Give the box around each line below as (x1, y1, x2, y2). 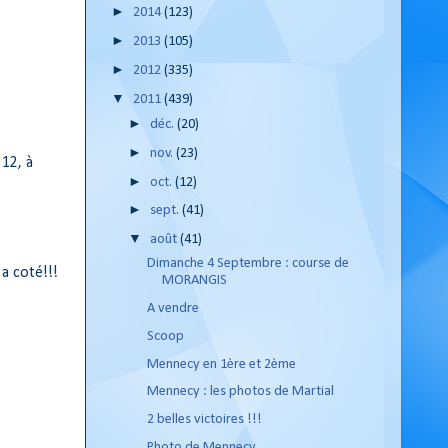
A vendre (146, 301, 199, 317)
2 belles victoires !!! (146, 412, 262, 428)
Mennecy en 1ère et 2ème (146, 356, 296, 372)
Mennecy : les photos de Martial (146, 384, 334, 400)
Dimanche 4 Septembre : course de (146, 256, 349, 272)
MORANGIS (161, 273, 227, 289)
